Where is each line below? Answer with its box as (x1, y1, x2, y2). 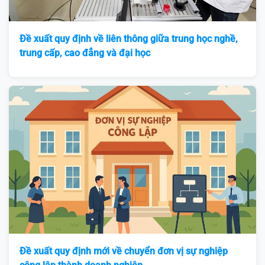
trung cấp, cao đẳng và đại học (20, 47, 150, 59)
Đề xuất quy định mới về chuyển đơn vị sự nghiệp (20, 245, 228, 257)
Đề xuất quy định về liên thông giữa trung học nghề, (20, 33, 238, 44)
